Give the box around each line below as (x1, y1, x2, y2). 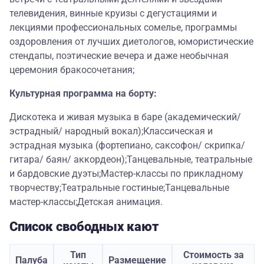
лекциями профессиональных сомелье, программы (9, 22, 237, 34)
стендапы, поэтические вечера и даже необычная (9, 50, 229, 62)
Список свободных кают (9, 219, 159, 235)
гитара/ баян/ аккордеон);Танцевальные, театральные (9, 154, 252, 166)
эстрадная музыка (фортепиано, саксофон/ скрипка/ (9, 140, 245, 151)
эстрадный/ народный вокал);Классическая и (9, 126, 213, 137)
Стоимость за (183, 249, 244, 261)
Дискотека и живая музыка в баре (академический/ (9, 111, 241, 123)
